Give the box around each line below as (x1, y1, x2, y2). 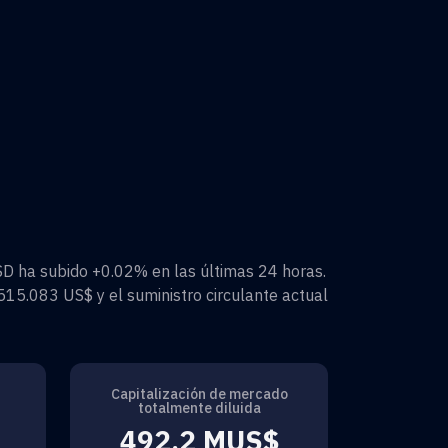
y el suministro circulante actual (93, 284, 328, 305)
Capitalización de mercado (110, 384, 288, 403)
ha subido (14, 260, 92, 281)
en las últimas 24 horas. (148, 260, 326, 281)
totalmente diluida (137, 398, 261, 417)
